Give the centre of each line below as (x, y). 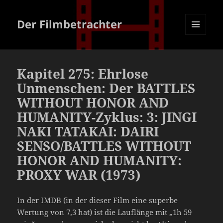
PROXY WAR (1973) (79, 175)
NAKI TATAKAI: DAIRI (88, 132)
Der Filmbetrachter (70, 24)
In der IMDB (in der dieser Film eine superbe (98, 200)
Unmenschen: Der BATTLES (106, 88)
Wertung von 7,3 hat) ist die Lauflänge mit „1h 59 (105, 212)
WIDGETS (199, 56)
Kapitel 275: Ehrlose (83, 74)
